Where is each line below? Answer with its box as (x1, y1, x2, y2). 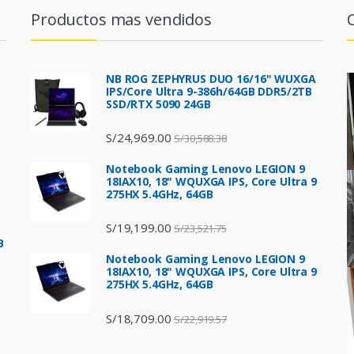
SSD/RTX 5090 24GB (106, 96, 211, 111)
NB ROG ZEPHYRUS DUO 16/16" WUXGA (106, 70, 316, 86)
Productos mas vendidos (31, 8, 212, 30)
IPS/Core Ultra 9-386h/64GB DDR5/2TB (106, 83, 313, 99)
